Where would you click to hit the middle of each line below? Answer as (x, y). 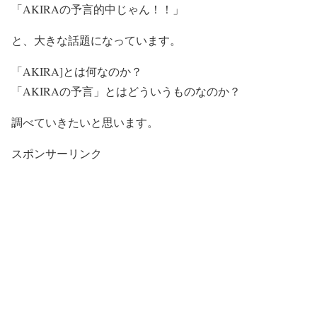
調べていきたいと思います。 (85, 122)
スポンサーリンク (57, 153)
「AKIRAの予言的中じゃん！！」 (98, 9)
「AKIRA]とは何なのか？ (77, 71)
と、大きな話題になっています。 (96, 40)
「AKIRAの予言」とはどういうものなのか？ (126, 91)
